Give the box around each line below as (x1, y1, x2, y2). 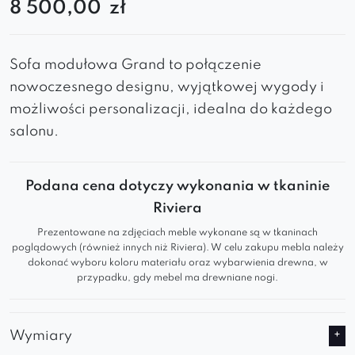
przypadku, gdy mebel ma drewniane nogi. (77, 273, 278, 283)
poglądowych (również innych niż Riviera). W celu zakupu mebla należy (11, 243, 344, 253)
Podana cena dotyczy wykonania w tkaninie (25, 179, 330, 193)
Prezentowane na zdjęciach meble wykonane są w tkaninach (37, 228, 318, 238)
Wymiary (10, 329, 72, 343)
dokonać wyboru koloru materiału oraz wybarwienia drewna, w (27, 258, 328, 268)
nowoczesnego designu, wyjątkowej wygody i (10, 80, 324, 94)
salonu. (10, 124, 59, 139)
